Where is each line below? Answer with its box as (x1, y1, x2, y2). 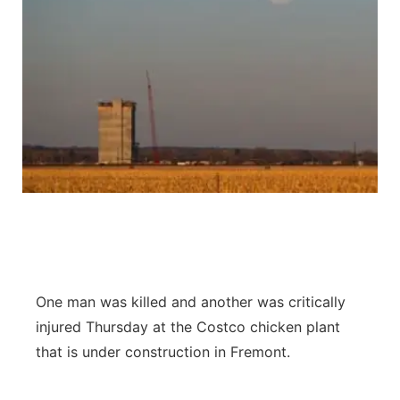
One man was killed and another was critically (36, 293, 346, 311)
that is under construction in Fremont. (36, 343, 290, 361)
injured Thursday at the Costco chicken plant (36, 318, 340, 336)
